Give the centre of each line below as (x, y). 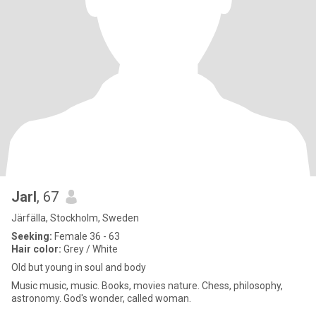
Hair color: (36, 249)
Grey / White (90, 249)
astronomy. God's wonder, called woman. (127, 298)
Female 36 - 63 (86, 236)
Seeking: (32, 236)
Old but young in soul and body (79, 267)
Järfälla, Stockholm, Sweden (75, 218)
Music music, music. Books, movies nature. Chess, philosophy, (147, 286)
